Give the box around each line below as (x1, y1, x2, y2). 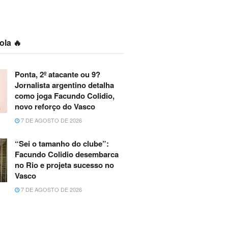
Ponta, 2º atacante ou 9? (14, 69, 100, 80)
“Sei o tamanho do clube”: (14, 138, 109, 150)
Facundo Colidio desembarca (14, 149, 119, 160)
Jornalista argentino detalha (14, 79, 114, 91)
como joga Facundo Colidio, (14, 90, 115, 102)
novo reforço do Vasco (14, 101, 95, 112)
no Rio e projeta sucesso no (14, 159, 114, 171)
